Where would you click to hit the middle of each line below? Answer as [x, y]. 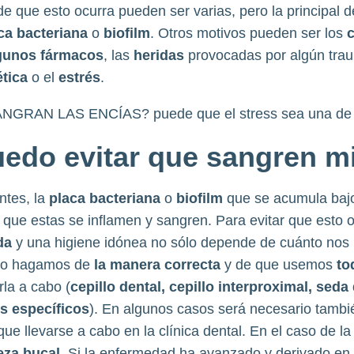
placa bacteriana [106, 198]
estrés [79, 77]
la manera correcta [159, 265]
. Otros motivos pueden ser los [248, 33]
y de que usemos [280, 265]
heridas [160, 55]
